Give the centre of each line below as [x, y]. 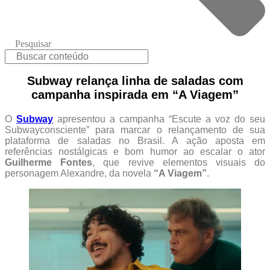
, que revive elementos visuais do [179, 162]
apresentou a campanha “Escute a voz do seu [159, 119]
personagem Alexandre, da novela [79, 173]
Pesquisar [33, 44]
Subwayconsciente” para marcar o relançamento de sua [135, 130]
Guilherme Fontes [49, 162]
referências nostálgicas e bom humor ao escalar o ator [135, 151]
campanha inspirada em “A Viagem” [135, 94]
